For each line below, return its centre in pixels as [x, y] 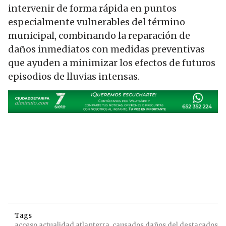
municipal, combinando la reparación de [99, 35]
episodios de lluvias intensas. [74, 76]
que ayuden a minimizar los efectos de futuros [112, 63]
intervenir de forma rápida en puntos [92, 8]
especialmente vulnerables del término [97, 22]
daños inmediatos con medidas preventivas [106, 49]
